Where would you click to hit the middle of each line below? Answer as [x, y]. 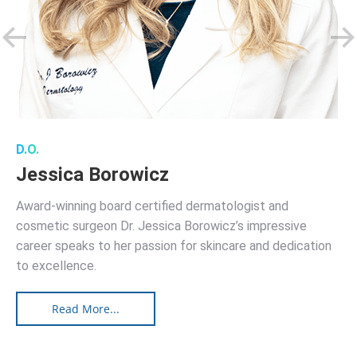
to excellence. [56, 266]
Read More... [86, 309]
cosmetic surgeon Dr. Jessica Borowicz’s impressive [161, 226]
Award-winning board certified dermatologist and [152, 206]
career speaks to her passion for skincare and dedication [174, 246]
